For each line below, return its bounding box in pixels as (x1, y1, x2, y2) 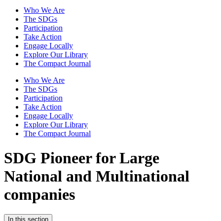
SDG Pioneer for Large (4, 148, 159, 167)
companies (4, 185, 75, 203)
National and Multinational (4, 167, 189, 185)
